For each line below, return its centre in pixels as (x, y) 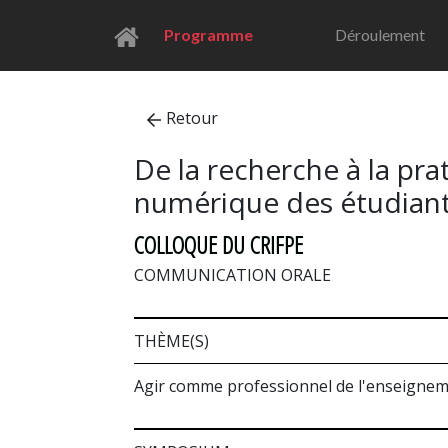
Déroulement (380, 35)
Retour (192, 117)
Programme (208, 35)
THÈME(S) (171, 340)
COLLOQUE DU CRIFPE (218, 244)
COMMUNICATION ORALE (232, 274)
